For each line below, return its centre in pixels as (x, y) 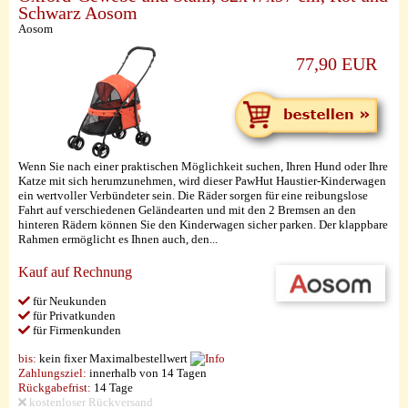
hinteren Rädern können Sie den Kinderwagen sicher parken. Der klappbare (203, 224)
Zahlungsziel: (52, 373)
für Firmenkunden (76, 330)
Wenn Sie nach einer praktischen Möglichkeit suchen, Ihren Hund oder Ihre (203, 166)
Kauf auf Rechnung (75, 272)
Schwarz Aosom (78, 13)
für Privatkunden (73, 316)
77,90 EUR (337, 64)
